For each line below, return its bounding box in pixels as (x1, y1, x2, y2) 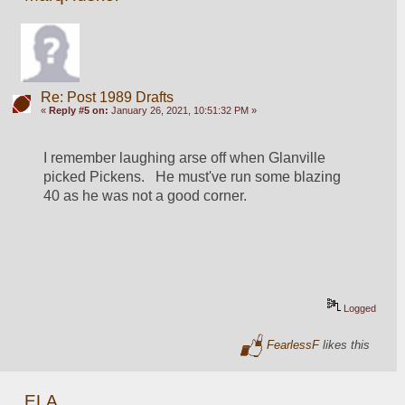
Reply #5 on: (48, 104, 108, 116)
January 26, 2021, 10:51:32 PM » (108, 104, 257, 116)
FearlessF (267, 337, 320, 352)
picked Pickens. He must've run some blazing (43, 168, 342, 184)
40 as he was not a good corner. (43, 187, 248, 203)
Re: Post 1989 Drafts (40, 89, 174, 105)
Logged (341, 302, 377, 314)
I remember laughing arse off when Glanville (43, 149, 326, 165)
